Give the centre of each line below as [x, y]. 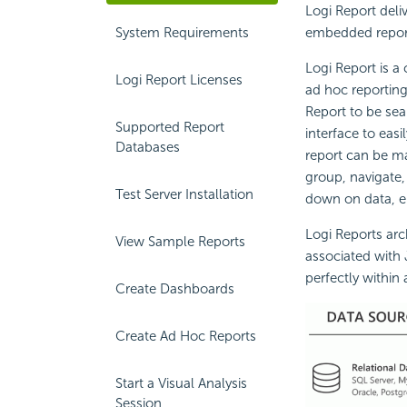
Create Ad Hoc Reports [186, 336]
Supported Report [170, 127]
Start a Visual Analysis [181, 383]
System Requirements [182, 33]
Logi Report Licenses [179, 80]
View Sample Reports [180, 242]
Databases [148, 147]
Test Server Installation [184, 194]
